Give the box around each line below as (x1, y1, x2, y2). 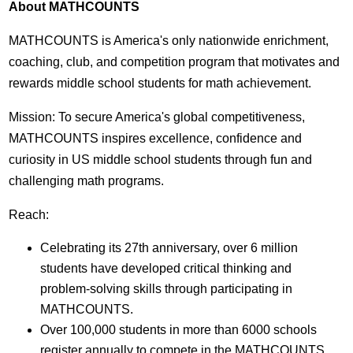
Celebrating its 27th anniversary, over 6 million (40, 241, 299, 255)
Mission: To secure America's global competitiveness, (9, 110, 306, 124)
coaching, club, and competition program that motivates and (9, 55, 340, 69)
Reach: (9, 208, 50, 222)
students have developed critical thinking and (40, 262, 292, 276)
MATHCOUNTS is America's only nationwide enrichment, (9, 34, 329, 48)
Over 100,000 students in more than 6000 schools (40, 323, 318, 337)
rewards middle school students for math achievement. (9, 76, 312, 91)
